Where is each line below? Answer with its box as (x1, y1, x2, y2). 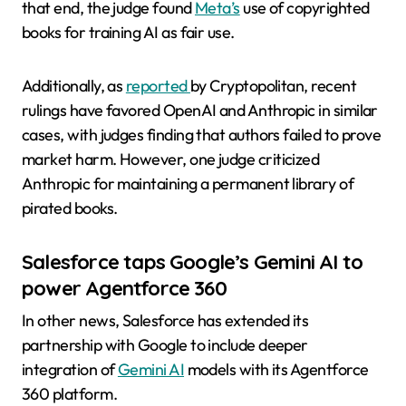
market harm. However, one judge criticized (22, 149, 320, 170)
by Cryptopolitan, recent (189, 75, 357, 97)
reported (125, 75, 190, 97)
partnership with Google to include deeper (22, 333, 308, 355)
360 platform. (22, 382, 117, 404)
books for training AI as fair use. (22, 22, 235, 43)
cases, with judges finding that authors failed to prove (22, 124, 382, 146)
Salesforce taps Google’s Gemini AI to (22, 249, 363, 275)
